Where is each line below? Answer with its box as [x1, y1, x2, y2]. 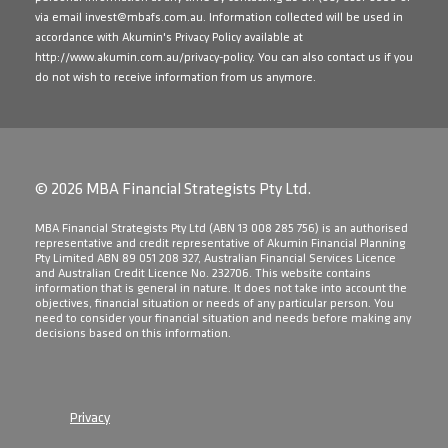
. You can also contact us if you [252, 52, 413, 65]
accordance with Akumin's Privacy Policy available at [35, 32, 303, 45]
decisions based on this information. [35, 328, 231, 341]
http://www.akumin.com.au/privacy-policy [35, 52, 252, 65]
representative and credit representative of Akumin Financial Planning [35, 238, 405, 251]
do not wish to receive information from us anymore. [35, 72, 316, 85]
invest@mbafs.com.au [85, 12, 203, 25]
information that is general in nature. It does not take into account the [35, 283, 407, 296]
